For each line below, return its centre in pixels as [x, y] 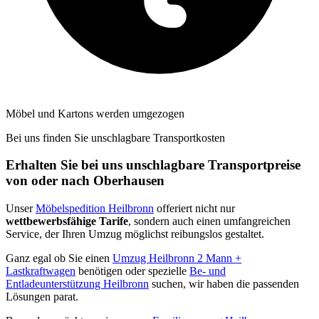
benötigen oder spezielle [132, 271]
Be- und [208, 271]
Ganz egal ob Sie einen [59, 258]
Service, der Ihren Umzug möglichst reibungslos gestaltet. [135, 234]
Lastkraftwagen [41, 271]
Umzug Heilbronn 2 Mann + [177, 258]
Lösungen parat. [42, 297]
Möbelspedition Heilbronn [95, 209]
